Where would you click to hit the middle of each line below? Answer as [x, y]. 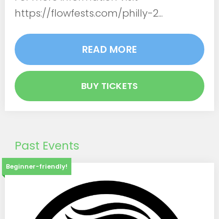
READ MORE [109, 49]
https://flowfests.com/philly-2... [89, 13]
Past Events [47, 145]
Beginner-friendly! [37, 166]
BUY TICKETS [109, 86]
